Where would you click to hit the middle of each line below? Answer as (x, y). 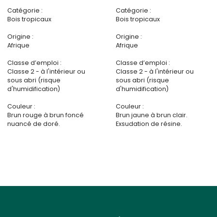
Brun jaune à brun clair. (152, 115)
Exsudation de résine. (149, 124)
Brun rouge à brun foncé (46, 115)
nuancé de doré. (34, 124)
